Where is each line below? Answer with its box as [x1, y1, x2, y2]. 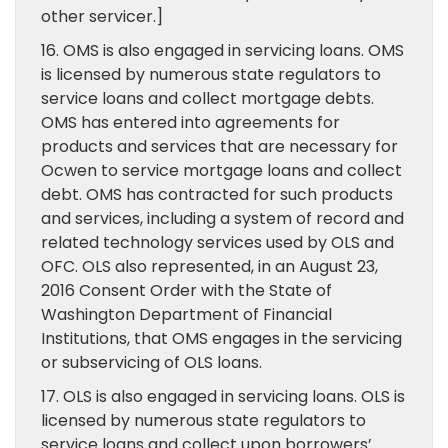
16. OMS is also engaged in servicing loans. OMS [41, 39, 404, 62]
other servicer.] [41, 5, 163, 28]
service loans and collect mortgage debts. [41, 87, 374, 110]
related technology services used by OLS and [41, 231, 394, 254]
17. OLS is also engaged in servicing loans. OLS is [41, 385, 405, 408]
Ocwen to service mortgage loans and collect [41, 159, 402, 182]
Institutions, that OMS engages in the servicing [41, 327, 402, 350]
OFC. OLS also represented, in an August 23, [41, 255, 378, 278]
